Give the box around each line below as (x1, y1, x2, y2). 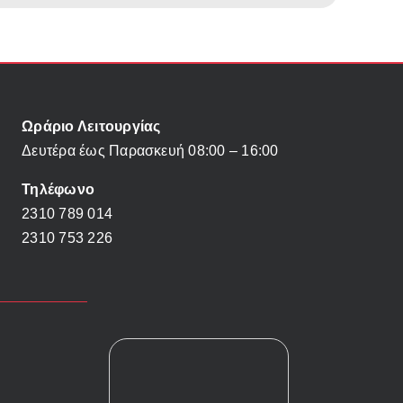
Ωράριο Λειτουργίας (22, 118, 161, 134)
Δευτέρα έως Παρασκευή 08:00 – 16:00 (22, 142, 279, 158)
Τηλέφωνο (22, 181, 95, 197)
